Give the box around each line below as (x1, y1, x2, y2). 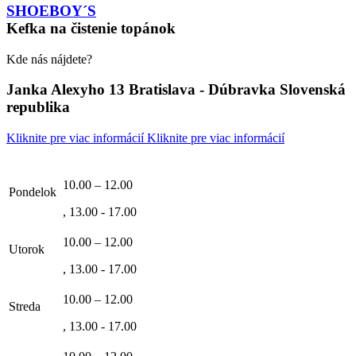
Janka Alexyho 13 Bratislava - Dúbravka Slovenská (6, 81, 346, 99)
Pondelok (9, 185, 60, 199)
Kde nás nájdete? (6, 52, 92, 66)
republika (6, 99, 70, 116)
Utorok (9, 242, 48, 256)
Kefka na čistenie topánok (6, 19, 176, 37)
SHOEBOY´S (6, 2, 96, 19)
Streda (9, 300, 44, 313)
